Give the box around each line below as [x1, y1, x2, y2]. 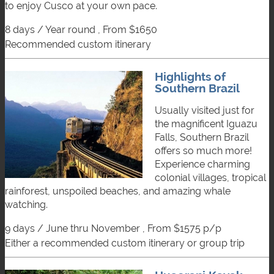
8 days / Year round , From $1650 [5, 23, 157, 35]
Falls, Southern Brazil [155, 131, 249, 143]
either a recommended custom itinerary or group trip [11, 237, 245, 249]
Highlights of [155, 69, 226, 83]
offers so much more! [155, 144, 252, 157]
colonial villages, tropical [155, 171, 266, 183]
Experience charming [155, 158, 250, 170]
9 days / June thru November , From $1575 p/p [5, 222, 221, 234]
